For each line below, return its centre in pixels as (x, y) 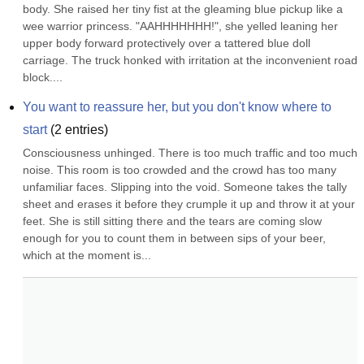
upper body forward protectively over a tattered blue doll (167, 43)
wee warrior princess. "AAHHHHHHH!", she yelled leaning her (180, 26)
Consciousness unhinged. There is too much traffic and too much (190, 153)
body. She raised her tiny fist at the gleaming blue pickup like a (183, 9)
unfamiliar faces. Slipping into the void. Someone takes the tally (185, 187)
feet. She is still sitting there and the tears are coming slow (172, 221)
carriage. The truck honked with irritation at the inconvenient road (190, 60)
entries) (85, 130)
